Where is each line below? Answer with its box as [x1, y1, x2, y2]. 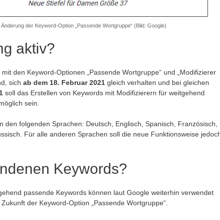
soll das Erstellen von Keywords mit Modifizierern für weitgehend [3, 88, 205, 97]
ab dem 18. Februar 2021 [23, 78, 105, 86]
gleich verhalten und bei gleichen [105, 78, 209, 86]
